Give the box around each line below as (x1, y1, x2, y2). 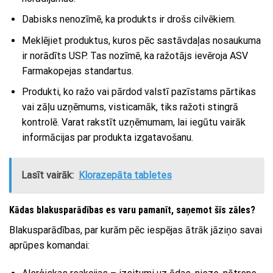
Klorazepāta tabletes (79, 169, 172, 182)
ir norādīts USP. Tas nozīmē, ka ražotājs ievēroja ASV (21, 49, 248, 62)
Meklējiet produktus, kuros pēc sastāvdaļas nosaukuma (21, 34, 261, 46)
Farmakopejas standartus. (21, 65, 133, 77)
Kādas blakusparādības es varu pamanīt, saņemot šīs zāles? (9, 204, 255, 216)
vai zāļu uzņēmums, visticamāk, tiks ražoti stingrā (21, 101, 238, 113)
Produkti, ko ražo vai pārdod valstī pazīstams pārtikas (21, 86, 256, 98)
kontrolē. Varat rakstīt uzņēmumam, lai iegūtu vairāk (21, 116, 246, 129)
